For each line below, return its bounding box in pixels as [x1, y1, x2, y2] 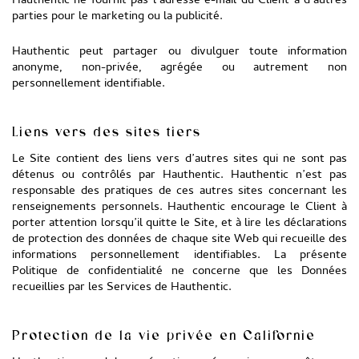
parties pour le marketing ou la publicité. [12, 7, 223, 26]
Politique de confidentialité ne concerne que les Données [12, 262, 347, 281]
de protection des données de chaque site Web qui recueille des [12, 230, 347, 249]
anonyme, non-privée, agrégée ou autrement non [12, 58, 347, 78]
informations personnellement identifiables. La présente [12, 246, 347, 265]
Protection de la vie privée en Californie [12, 327, 316, 343]
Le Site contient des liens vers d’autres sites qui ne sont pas [12, 150, 347, 169]
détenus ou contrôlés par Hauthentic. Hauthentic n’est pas [12, 166, 347, 185]
